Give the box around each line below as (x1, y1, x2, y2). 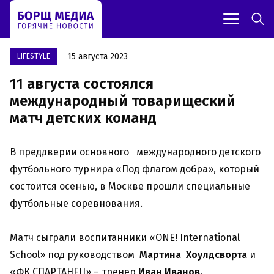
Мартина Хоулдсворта (137, 249, 250, 261)
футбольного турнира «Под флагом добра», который (10, 163, 259, 176)
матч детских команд (10, 109, 157, 127)
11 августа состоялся (10, 75, 154, 93)
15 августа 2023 (67, 51, 128, 62)
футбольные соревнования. (10, 198, 143, 210)
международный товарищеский (10, 92, 235, 110)
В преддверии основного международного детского (10, 146, 261, 158)
